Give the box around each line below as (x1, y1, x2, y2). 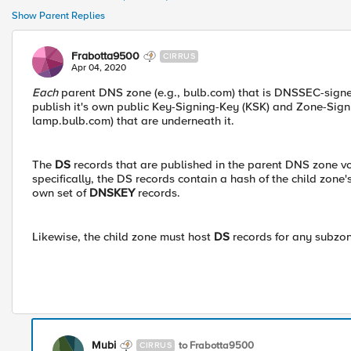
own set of (32, 186, 89, 200)
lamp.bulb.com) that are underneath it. (32, 114, 234, 128)
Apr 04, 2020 (71, 62, 126, 74)
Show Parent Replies (12, 9, 105, 22)
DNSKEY (89, 186, 135, 200)
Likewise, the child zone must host (32, 230, 214, 244)
